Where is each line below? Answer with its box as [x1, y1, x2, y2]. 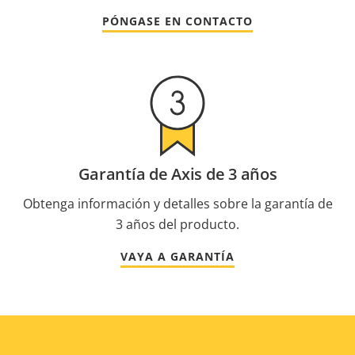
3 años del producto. [116, 216, 239, 234]
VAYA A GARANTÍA [120, 249, 235, 265]
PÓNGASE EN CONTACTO [102, 13, 253, 29]
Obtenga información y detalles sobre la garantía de [22, 195, 333, 213]
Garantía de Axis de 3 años [78, 163, 277, 185]
